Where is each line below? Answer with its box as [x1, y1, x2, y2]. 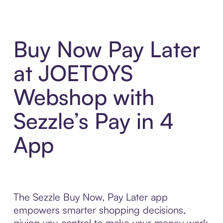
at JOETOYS [13, 59, 133, 87]
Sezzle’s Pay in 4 [13, 107, 174, 135]
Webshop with [13, 83, 154, 111]
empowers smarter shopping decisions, [13, 204, 186, 217]
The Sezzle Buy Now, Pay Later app [13, 191, 168, 204]
